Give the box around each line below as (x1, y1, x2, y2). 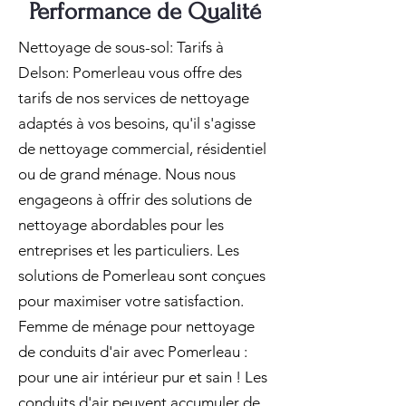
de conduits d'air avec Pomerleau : (18, 343, 247, 361)
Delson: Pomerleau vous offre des (18, 63, 242, 82)
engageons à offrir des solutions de (18, 190, 252, 208)
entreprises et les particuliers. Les (18, 241, 239, 259)
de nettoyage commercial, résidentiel (18, 140, 266, 158)
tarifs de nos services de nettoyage (18, 89, 249, 107)
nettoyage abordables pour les (18, 216, 224, 234)
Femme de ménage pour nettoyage (18, 317, 255, 335)
